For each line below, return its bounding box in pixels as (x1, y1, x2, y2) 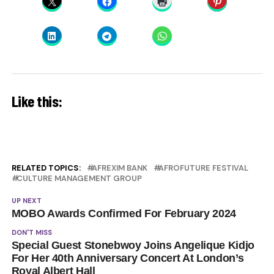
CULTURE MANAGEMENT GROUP (16, 172, 142, 183)
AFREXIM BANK (91, 162, 147, 173)
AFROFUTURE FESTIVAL (158, 162, 248, 173)
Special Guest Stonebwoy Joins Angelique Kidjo (11, 239, 254, 251)
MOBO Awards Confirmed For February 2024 (11, 207, 236, 220)
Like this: (11, 91, 62, 110)
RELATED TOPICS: (11, 162, 81, 173)
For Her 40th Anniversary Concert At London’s (11, 251, 244, 264)
